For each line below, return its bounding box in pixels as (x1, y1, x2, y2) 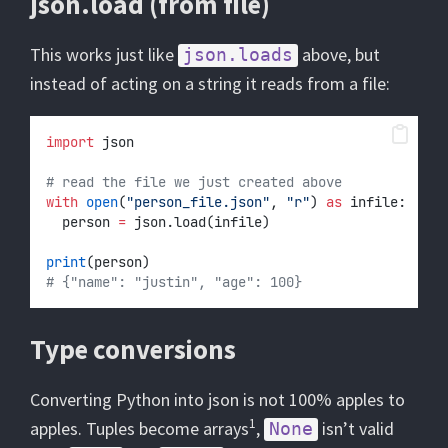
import (46, 133, 94, 151)
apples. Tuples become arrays (30, 417, 249, 440)
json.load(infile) (126, 213, 270, 231)
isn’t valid (318, 417, 394, 440)
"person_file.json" (126, 193, 270, 211)
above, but (298, 43, 380, 66)
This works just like (30, 43, 178, 66)
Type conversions (30, 332, 236, 366)
